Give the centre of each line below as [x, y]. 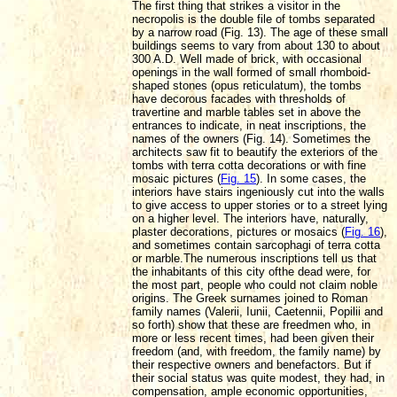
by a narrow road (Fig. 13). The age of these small [260, 32]
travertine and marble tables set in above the [246, 112]
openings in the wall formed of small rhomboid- [251, 72]
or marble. [158, 258]
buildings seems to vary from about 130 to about [256, 45]
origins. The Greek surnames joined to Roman [250, 298]
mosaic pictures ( [176, 178]
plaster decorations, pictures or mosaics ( [238, 231]
